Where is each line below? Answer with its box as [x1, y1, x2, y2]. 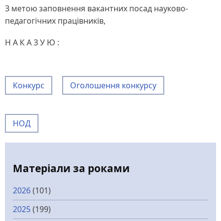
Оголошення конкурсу [70, 80, 156, 91]
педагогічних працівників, [5, 15, 106, 27]
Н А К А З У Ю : [5, 37, 59, 48]
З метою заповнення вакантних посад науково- [5, 3, 188, 14]
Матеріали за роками [13, 161, 130, 176]
